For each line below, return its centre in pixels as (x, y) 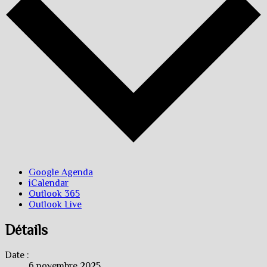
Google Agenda (61, 172)
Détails (26, 229)
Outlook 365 (54, 193)
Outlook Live (55, 204)
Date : (17, 255)
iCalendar (49, 183)
